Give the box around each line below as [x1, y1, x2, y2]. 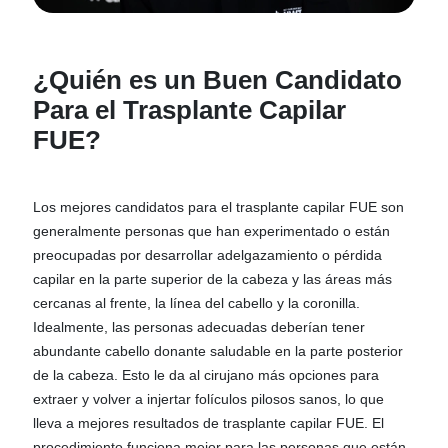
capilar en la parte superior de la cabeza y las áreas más [33, 270, 393, 287]
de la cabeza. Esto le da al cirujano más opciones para [33, 366, 380, 383]
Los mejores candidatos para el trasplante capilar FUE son [33, 198, 405, 215]
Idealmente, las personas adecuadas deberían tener [33, 318, 366, 335]
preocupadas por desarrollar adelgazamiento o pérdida [33, 246, 383, 263]
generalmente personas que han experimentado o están [33, 222, 391, 239]
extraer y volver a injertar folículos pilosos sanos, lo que [33, 390, 385, 407]
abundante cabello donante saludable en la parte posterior [33, 342, 404, 359]
